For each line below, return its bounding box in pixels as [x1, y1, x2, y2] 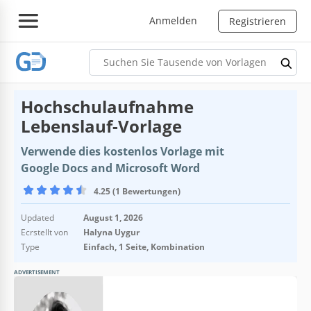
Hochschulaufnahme [21, 94, 194, 118]
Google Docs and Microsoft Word [21, 160, 200, 176]
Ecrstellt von [21, 226, 68, 238]
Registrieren [229, 14, 286, 28]
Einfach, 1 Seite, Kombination [83, 240, 205, 253]
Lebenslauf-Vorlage [21, 114, 182, 137]
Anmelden [149, 13, 197, 27]
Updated [21, 211, 54, 224]
